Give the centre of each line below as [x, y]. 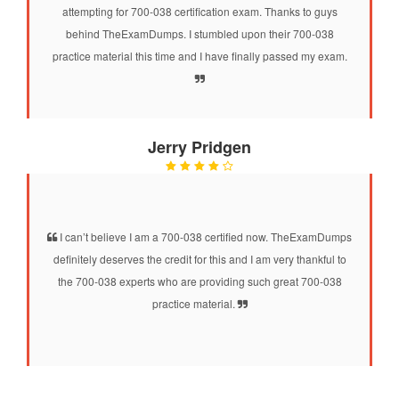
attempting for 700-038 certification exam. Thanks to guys [199, 11]
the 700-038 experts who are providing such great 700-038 [199, 281]
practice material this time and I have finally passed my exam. [199, 55]
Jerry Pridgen [199, 147]
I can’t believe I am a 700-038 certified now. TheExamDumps [204, 236]
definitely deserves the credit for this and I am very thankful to [199, 258]
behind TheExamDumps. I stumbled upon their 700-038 [199, 33]
